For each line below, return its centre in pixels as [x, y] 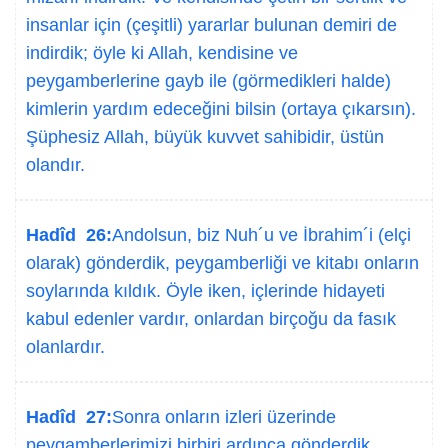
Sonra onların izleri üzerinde [224, 417]
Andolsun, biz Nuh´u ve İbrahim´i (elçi [261, 235]
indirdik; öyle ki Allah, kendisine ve [162, 53]
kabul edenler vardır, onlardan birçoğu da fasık [211, 319]
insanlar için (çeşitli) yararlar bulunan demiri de [211, 25]
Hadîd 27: [69, 417]
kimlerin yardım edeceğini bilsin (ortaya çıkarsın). [221, 109]
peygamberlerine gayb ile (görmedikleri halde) [208, 81]
